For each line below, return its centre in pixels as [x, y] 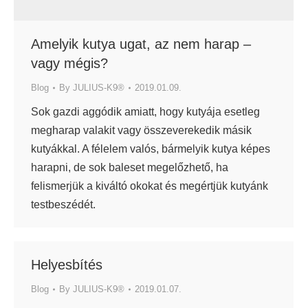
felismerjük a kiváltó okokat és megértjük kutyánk [150, 186]
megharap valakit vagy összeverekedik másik [141, 131]
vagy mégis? [69, 64]
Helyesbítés [67, 265]
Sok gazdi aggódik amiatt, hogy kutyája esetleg [145, 112]
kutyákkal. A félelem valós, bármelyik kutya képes [151, 149]
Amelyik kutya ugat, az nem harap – [141, 44]
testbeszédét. [63, 205]
